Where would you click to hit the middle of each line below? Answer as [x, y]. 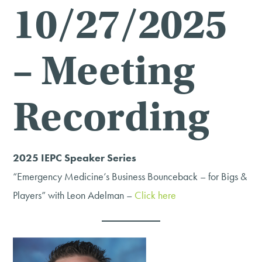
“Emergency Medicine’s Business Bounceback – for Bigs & [130, 177]
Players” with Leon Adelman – [74, 195]
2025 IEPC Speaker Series [75, 158]
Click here [156, 195]
